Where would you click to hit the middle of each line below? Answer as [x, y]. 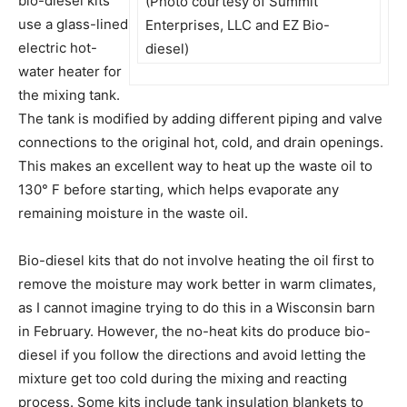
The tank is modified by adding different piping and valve [200, 118]
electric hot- [58, 47]
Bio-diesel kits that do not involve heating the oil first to [196, 260]
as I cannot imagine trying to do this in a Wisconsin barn [197, 307]
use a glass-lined [73, 24]
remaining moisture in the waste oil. [133, 213]
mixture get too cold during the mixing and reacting [183, 378]
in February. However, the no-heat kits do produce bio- [194, 331]
